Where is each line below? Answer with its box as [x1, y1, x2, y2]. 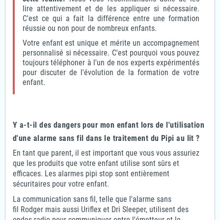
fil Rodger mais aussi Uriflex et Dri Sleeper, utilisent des [13, 204, 189, 214]
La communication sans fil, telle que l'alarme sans [13, 194, 171, 204]
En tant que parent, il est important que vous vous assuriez [13, 148, 199, 158]
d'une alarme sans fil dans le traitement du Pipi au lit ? [13, 133, 200, 143]
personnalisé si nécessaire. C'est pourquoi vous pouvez [23, 48, 199, 57]
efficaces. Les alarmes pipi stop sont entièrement [13, 168, 169, 178]
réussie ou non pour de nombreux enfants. [23, 23, 157, 33]
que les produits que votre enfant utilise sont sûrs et [13, 158, 179, 168]
